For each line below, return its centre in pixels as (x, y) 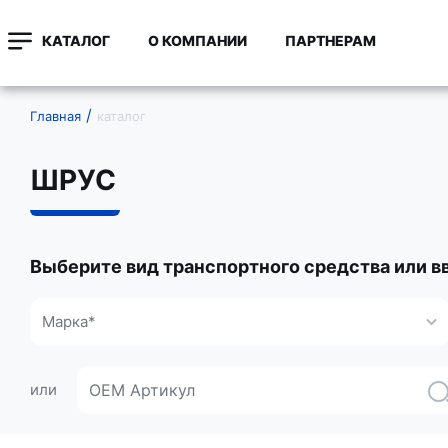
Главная (55, 116)
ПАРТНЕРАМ (330, 40)
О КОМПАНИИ (197, 40)
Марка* (69, 321)
